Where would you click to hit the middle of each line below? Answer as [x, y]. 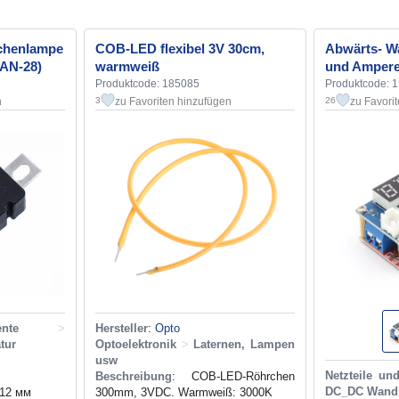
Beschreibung [134, 376]
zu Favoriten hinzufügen [173, 101]
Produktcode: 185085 [147, 83]
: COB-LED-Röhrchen [233, 376]
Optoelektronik [136, 344]
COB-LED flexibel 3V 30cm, [180, 48]
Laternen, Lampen [244, 344]
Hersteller [122, 328]
